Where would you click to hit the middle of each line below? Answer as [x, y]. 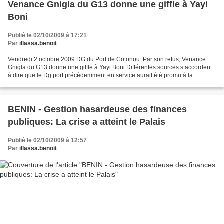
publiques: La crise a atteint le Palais [87, 122]
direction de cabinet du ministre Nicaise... [64, 83]
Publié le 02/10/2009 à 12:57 [47, 140]
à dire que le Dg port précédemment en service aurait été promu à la [100, 75]
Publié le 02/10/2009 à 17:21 [47, 35]
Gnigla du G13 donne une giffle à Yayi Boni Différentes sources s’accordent [110, 67]
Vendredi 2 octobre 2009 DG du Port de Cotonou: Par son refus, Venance [107, 59]
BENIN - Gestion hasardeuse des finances [97, 109]
